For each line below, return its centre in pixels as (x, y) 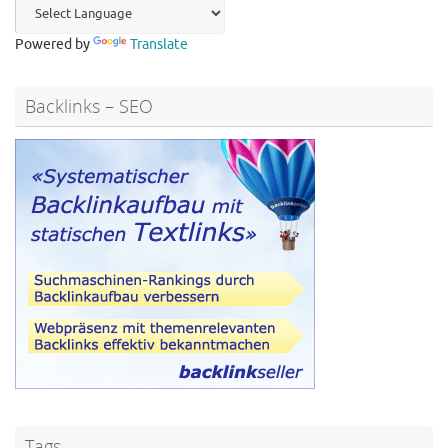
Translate (159, 45)
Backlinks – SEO (89, 106)
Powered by (54, 45)
